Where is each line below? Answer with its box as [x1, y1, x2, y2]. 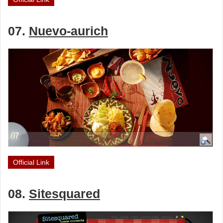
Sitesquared [29, 187, 100, 201]
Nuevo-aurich [29, 24, 108, 38]
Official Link [13, 158, 49, 166]
